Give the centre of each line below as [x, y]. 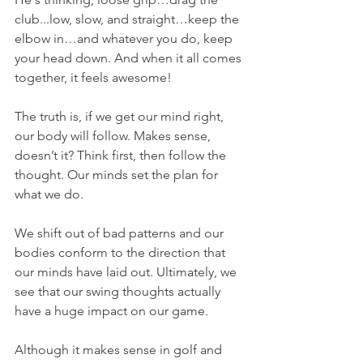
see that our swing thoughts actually [119, 291]
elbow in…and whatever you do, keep [125, 38]
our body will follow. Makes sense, [114, 136]
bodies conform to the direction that [122, 252]
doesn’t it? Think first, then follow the [122, 155]
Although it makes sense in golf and [120, 350]
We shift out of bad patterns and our [121, 233]
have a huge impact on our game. [111, 311]
